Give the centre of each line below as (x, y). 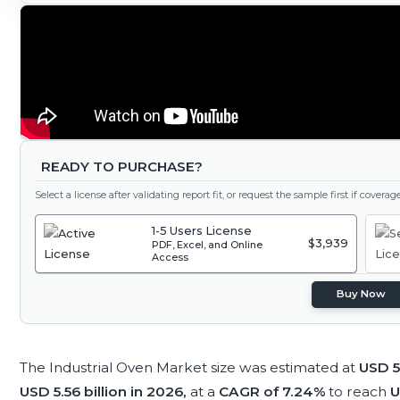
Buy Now (362, 294)
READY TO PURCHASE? (121, 167)
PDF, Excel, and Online (208, 245)
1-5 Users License (202, 231)
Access (171, 258)
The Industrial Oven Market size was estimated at (189, 367)
